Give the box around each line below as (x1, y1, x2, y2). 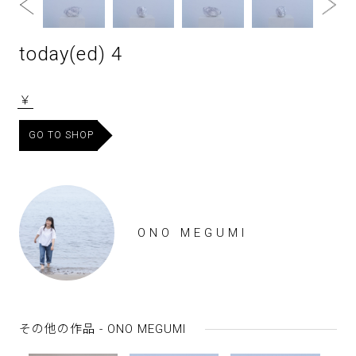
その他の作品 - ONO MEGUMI (19, 322, 186, 337)
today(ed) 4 (19, 43, 122, 66)
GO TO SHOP (29, 130, 94, 141)
